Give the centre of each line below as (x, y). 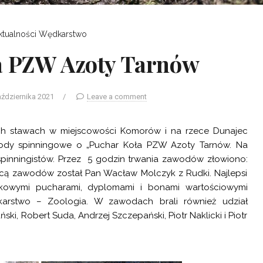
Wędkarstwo (63, 34)
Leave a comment (117, 97)
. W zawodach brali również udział (167, 202)
